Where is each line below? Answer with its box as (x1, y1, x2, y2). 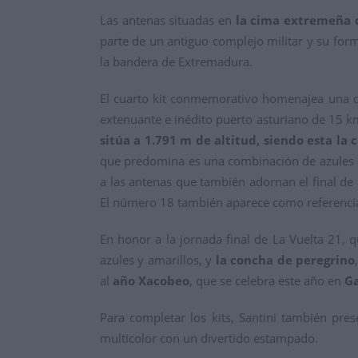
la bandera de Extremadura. (100, 54, 253, 70)
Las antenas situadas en (100, 12, 236, 29)
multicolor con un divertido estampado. (100, 330, 318, 347)
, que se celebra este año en (189, 272, 344, 289)
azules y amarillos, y (100, 252, 216, 268)
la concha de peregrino (215, 252, 356, 268)
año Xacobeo (113, 272, 189, 289)
